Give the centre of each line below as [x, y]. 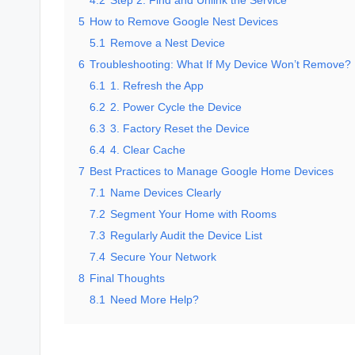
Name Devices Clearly [166, 193]
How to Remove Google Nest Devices [184, 21]
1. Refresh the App [157, 86]
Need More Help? [155, 300]
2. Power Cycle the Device [176, 107]
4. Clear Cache [148, 150]
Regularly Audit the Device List [186, 235]
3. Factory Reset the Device [180, 128]
